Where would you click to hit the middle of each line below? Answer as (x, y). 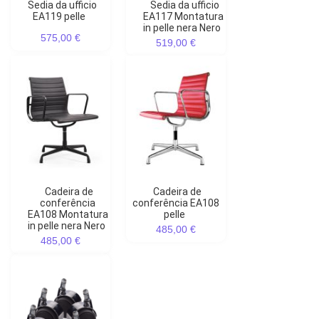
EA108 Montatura (68, 215)
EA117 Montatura (183, 17)
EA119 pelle (59, 17)
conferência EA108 (176, 203)
